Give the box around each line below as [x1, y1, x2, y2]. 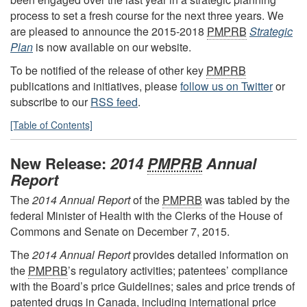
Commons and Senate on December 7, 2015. [10, 223, 230, 239]
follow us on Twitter [180, 78, 273, 95]
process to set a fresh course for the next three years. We [10, 7, 284, 23]
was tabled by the [202, 191, 290, 208]
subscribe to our [10, 94, 90, 110]
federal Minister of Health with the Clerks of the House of [10, 207, 282, 223]
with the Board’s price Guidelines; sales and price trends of [10, 278, 295, 295]
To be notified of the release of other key [10, 62, 206, 79]
